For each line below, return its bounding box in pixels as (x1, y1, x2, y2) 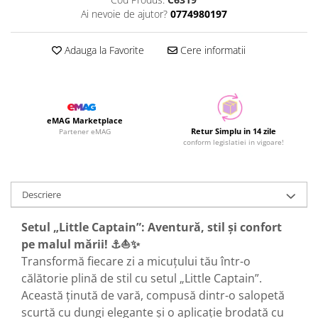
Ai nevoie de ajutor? (80, 7, 168, 21)
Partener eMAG (59, 126, 111, 137)
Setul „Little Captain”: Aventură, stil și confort (21, 219, 282, 235)
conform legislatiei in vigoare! (182, 137, 284, 147)
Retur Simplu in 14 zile (190, 126, 276, 136)
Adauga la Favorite (61, 43, 144, 57)
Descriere (22, 188, 61, 201)
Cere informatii (177, 43, 246, 57)
